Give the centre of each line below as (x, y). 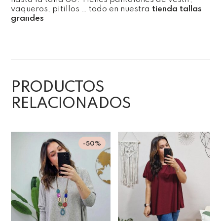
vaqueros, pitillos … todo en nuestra (80, 9)
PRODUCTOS (57, 87)
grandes (28, 18)
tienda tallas (176, 9)
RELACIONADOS (71, 104)
